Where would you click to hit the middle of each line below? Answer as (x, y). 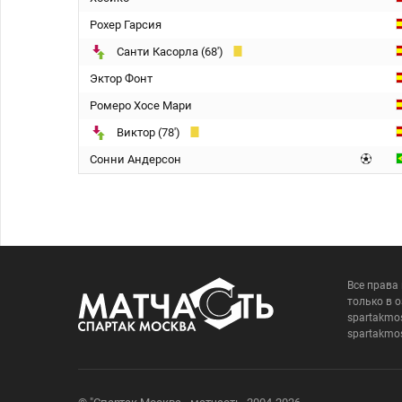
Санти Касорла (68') (170, 52)
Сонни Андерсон (135, 159)
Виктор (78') (149, 132)
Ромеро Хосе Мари (141, 105)
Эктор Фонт (121, 79)
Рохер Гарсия (126, 25)
